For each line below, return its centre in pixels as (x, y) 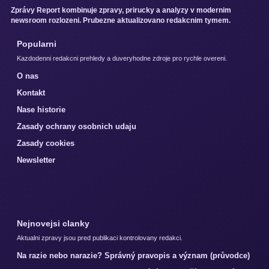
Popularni (37, 44)
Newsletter (36, 160)
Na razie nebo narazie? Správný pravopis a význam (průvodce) (133, 255)
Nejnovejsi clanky (53, 223)
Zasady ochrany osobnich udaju (77, 126)
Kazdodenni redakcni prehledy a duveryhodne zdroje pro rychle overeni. (122, 58)
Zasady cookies (46, 143)
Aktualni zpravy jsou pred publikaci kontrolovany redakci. (100, 237)
